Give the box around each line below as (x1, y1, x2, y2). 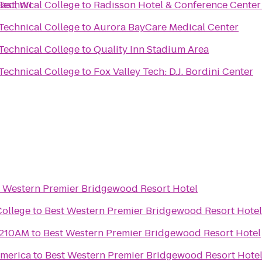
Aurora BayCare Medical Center (94, 20, 239, 34)
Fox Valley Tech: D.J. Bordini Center (94, 65, 253, 78)
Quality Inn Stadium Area (94, 43, 209, 56)
